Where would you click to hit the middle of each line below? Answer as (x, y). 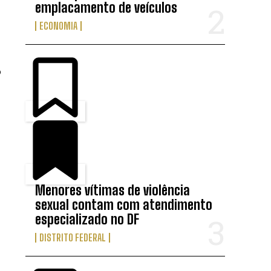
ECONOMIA (59, 26)
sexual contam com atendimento (124, 204)
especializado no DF (87, 219)
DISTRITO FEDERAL (73, 237)
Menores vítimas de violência (113, 190)
